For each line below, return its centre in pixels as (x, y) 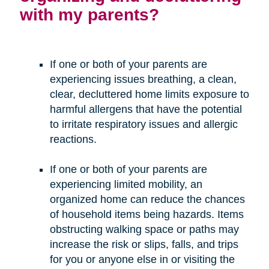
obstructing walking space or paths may (144, 229)
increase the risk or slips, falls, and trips (144, 244)
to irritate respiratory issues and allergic (144, 124)
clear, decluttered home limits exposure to (149, 94)
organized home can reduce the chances (147, 199)
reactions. (73, 139)
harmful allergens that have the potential (146, 109)
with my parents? (89, 14)
